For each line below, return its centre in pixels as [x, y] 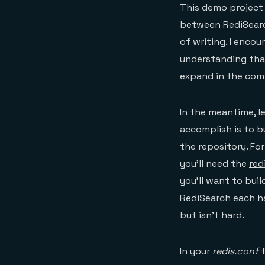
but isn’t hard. [212, 215]
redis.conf [235, 251]
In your [196, 251]
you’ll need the [214, 164]
